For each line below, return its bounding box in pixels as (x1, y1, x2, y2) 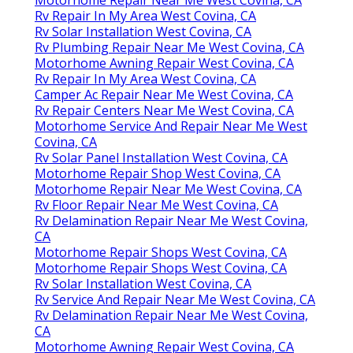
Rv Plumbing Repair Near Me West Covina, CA (35, 39, 304, 57)
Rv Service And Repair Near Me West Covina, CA (35, 291, 315, 309)
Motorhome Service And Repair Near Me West (35, 117, 307, 136)
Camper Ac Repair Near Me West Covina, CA (35, 86, 293, 104)
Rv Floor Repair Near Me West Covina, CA (35, 196, 278, 214)
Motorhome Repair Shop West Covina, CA (35, 165, 281, 183)
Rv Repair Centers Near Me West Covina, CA (35, 102, 294, 120)
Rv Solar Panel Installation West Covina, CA (35, 149, 288, 167)
